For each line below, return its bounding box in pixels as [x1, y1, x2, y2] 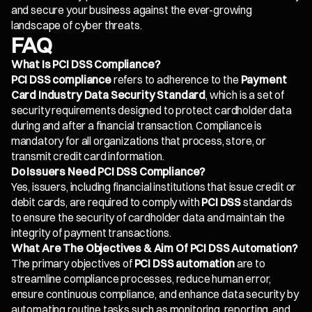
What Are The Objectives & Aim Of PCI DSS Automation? [10, 242, 297, 256]
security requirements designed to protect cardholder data [10, 104, 292, 118]
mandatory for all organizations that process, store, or [10, 134, 267, 148]
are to [234, 257, 265, 271]
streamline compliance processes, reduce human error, [10, 272, 271, 286]
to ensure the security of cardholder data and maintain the [10, 211, 285, 225]
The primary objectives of [10, 257, 134, 271]
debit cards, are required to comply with [10, 196, 202, 210]
